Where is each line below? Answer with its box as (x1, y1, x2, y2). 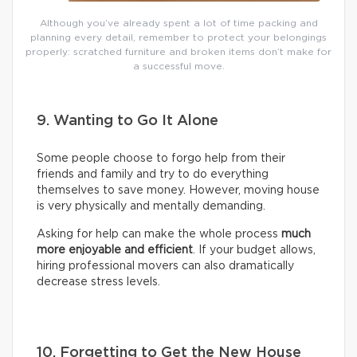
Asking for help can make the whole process (37, 228, 281, 240)
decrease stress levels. (37, 276, 160, 288)
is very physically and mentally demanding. (37, 200, 265, 212)
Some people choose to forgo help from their (37, 152, 285, 164)
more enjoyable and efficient (37, 244, 193, 256)
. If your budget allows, (193, 244, 316, 256)
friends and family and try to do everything (37, 168, 269, 180)
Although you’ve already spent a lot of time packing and (39, 18, 318, 28)
